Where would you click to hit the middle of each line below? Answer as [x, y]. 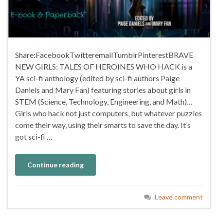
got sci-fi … [34, 136]
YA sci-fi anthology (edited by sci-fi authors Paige [97, 78]
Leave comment [179, 197]
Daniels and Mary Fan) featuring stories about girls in [103, 90]
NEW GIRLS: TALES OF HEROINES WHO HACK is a [104, 66]
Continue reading [55, 164]
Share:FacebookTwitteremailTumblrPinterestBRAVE [104, 54]
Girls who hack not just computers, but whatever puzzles [109, 113]
